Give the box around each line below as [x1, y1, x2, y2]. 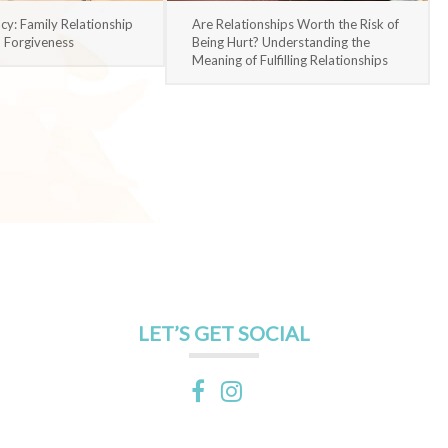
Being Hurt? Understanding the [191, 33, 370, 50]
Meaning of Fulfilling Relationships [191, 51, 388, 68]
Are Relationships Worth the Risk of [191, 15, 399, 32]
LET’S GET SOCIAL [138, 320, 310, 345]
